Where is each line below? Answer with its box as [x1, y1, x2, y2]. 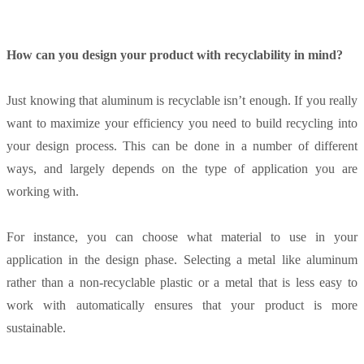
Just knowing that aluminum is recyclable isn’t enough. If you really [6, 93, 357, 108]
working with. [6, 184, 79, 199]
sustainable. [6, 321, 66, 336]
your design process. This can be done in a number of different [6, 139, 357, 154]
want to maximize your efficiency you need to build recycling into [6, 116, 357, 131]
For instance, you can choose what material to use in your [6, 230, 357, 245]
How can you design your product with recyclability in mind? [6, 48, 343, 63]
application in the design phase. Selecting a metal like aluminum [6, 253, 357, 267]
